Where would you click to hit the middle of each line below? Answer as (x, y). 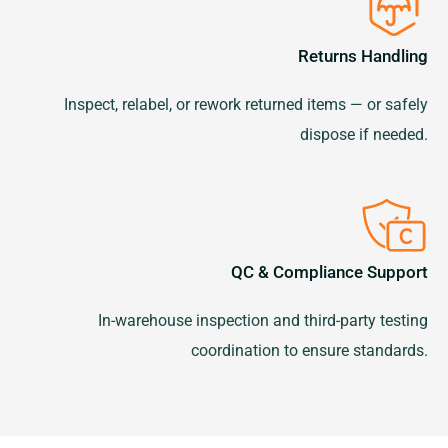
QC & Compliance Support (329, 271)
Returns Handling (363, 55)
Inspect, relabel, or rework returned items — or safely (246, 104)
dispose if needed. (364, 134)
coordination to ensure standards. (309, 350)
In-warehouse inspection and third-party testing (263, 320)
